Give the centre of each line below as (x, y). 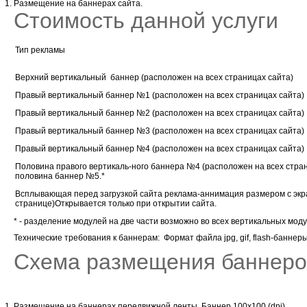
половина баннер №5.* (60, 176)
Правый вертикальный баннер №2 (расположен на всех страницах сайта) (160, 113)
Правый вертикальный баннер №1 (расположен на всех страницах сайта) (160, 95)
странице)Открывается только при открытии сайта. (116, 203)
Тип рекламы (40, 50)
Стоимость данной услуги (146, 20)
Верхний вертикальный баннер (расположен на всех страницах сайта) (154, 77)
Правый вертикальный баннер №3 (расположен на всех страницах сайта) (160, 131)
